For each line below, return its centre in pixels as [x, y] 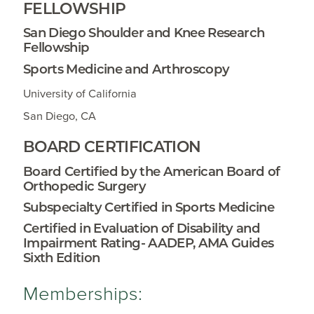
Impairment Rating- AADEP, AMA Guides [148, 243]
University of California [80, 94]
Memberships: [82, 294]
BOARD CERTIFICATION [112, 147]
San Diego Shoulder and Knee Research [144, 33]
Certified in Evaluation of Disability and [141, 228]
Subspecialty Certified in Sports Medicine [148, 207]
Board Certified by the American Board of [151, 171]
